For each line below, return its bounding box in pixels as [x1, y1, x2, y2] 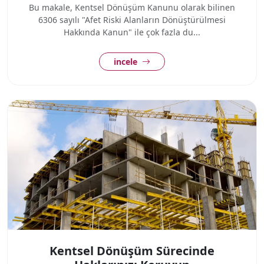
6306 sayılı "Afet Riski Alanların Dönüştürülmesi [38, 14, 226, 25]
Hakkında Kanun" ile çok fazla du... [64, 27, 200, 38]
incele [114, 56, 140, 67]
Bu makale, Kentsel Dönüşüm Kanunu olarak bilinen [29, 2, 235, 13]
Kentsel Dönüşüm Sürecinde [49, 243, 214, 259]
